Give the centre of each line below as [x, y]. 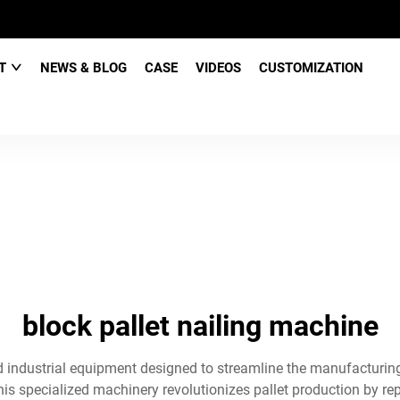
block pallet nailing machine [200, 326]
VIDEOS [218, 68]
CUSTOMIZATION [311, 68]
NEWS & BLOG [83, 68]
